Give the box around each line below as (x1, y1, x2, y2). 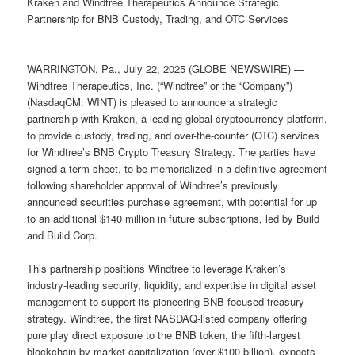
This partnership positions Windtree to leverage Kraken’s (27, 260, 287, 276)
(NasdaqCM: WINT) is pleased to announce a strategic (27, 94, 278, 109)
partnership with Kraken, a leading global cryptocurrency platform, (27, 110, 328, 126)
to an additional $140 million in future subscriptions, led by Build (27, 210, 320, 226)
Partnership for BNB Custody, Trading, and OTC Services (27, 10, 289, 26)
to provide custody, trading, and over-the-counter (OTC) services (27, 127, 320, 143)
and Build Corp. (27, 227, 98, 242)
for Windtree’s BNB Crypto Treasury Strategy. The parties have (27, 143, 316, 159)
